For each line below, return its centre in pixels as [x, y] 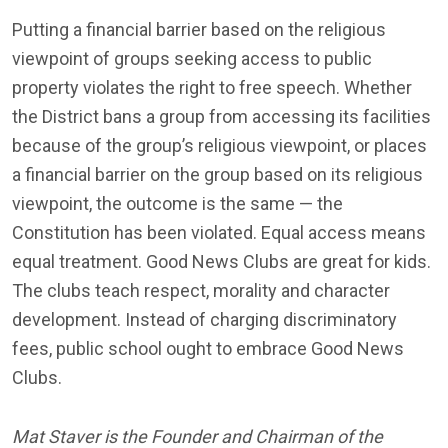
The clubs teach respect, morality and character [201, 290]
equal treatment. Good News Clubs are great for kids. [221, 261]
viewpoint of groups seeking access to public [192, 58]
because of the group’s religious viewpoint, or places [219, 145]
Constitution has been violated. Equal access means [219, 232]
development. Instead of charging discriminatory [204, 319]
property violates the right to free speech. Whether [212, 87]
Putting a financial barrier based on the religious [199, 29]
